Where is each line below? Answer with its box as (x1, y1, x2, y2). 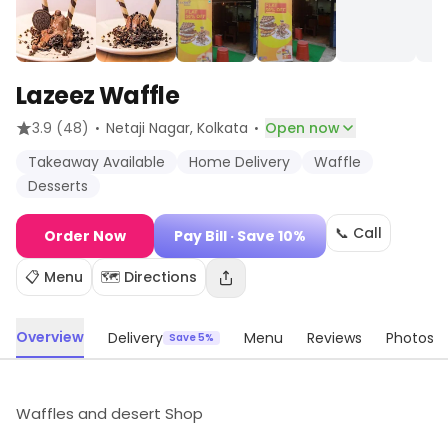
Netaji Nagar (106, 118, 190, 138)
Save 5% (169, 330, 214, 345)
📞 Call (335, 223, 382, 243)
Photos (386, 328, 434, 348)
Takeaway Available (28, 152, 165, 172)
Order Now (44, 226, 126, 246)
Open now (265, 118, 340, 138)
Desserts (28, 176, 88, 196)
